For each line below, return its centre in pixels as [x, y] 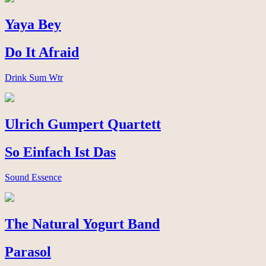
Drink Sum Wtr [34, 78]
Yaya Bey [33, 25]
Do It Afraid [42, 53]
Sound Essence [33, 177]
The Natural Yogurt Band [82, 224]
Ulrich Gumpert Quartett [83, 124]
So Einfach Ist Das [60, 152]
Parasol [28, 251]
